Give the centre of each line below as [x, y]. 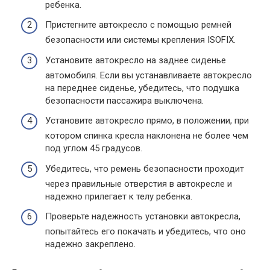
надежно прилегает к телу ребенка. [119, 196]
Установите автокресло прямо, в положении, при [147, 121]
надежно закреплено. [90, 244]
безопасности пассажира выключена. [124, 100]
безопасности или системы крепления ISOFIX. [140, 40]
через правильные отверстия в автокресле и [139, 184]
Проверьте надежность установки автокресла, [143, 216]
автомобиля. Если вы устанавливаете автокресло [149, 75]
